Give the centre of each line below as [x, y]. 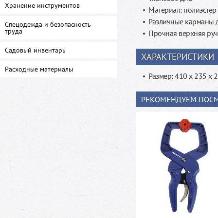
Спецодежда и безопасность [48, 24]
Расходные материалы [39, 69]
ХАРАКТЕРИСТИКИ [178, 57]
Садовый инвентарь [35, 50]
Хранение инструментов [42, 5]
